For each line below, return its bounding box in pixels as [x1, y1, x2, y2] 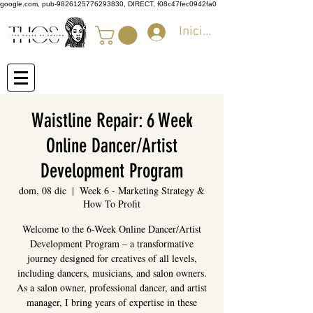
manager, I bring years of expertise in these [27, 296, 197, 310]
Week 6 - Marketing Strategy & [80, 184, 205, 198]
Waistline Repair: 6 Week [31, 109, 193, 133]
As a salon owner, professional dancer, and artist [17, 281, 207, 295]
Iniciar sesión [178, 24, 256, 40]
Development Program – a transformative [30, 237, 194, 251]
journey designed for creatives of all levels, [27, 252, 197, 265]
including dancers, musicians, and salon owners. [17, 266, 207, 280]
